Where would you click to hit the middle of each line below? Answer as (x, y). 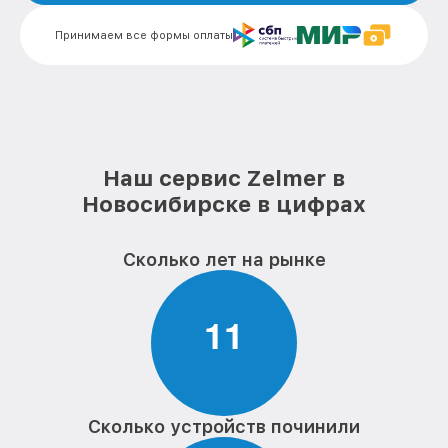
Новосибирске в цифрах (224, 204)
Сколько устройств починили (224, 426)
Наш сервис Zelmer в (224, 178)
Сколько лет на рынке (224, 259)
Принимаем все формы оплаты (144, 35)
